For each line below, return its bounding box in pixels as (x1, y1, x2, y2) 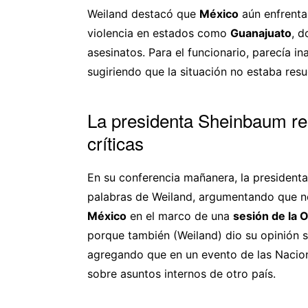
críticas (87, 129, 144, 155)
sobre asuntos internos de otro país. (87, 266, 276, 280)
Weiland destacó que (87, 6, 199, 21)
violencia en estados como (87, 25, 230, 40)
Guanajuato (230, 25, 291, 40)
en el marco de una (126, 208, 233, 223)
